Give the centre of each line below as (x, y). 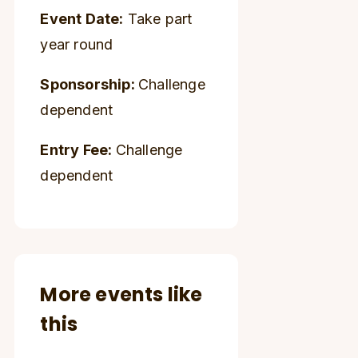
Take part (158, 19)
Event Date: (82, 19)
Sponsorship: (89, 84)
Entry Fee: (78, 150)
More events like (121, 294)
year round (77, 44)
